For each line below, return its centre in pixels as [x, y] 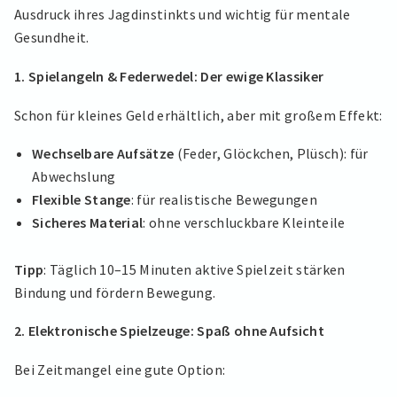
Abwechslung [74, 177]
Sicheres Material [88, 223]
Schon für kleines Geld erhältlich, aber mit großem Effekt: [198, 115]
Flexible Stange [82, 200]
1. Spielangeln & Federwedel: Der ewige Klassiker [169, 77]
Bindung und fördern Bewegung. [115, 292]
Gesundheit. [52, 38]
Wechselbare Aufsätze [103, 154]
